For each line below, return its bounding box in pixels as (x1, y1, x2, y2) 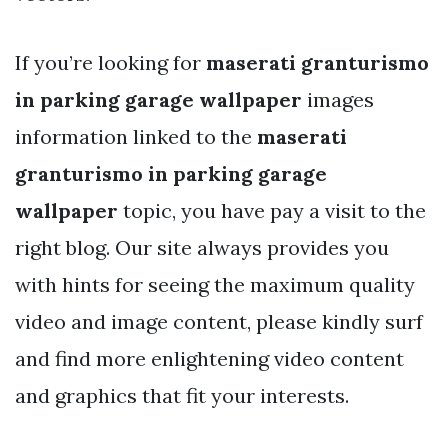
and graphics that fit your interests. (15, 382, 349, 408)
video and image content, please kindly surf (15, 308, 423, 334)
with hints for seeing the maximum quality (15, 271, 415, 297)
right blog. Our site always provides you (15, 234, 389, 260)
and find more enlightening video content (15, 345, 404, 371)
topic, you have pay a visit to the (118, 197, 426, 223)
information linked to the (15, 123, 257, 149)
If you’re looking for (15, 49, 206, 75)
